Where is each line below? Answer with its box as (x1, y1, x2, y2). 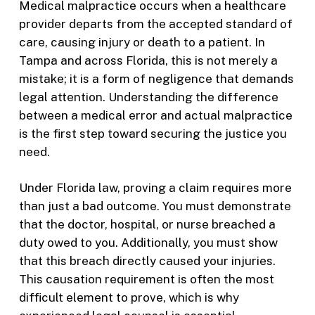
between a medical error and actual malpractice (18, 108, 292, 122)
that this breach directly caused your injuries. (18, 254, 276, 269)
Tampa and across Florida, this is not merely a (18, 53, 278, 67)
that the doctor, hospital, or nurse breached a (18, 217, 276, 232)
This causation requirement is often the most (18, 272, 274, 287)
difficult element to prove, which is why (18, 290, 239, 305)
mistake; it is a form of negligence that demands (18, 71, 294, 86)
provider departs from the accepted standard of (18, 16, 292, 31)
